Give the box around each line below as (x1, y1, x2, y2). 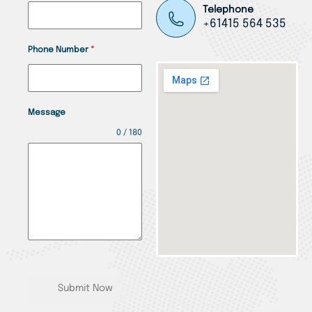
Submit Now (57, 283, 113, 294)
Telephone (203, 4, 253, 15)
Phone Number (28, 46, 91, 55)
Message (28, 109, 65, 118)
